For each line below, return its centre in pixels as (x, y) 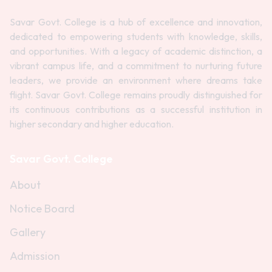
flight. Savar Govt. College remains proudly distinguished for (136, 95)
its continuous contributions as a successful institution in (136, 109)
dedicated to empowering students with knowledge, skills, (136, 36)
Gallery (28, 232)
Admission (35, 256)
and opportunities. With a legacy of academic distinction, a (136, 51)
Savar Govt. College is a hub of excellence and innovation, (136, 22)
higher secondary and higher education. (92, 124)
